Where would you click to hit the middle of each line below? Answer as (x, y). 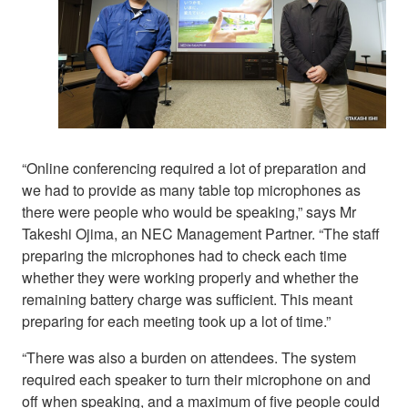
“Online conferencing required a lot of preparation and (194, 168)
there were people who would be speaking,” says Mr (189, 211)
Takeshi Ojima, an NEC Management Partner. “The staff (201, 233)
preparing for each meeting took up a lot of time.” (176, 321)
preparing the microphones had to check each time (184, 255)
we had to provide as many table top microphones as (191, 189)
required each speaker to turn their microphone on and (196, 379)
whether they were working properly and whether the (190, 277)
